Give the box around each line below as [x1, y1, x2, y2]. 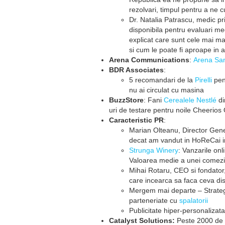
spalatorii [179, 196, 208, 204]
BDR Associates [109, 66, 164, 74]
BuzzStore [109, 96, 144, 104]
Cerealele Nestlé [164, 96, 216, 104]
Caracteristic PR [109, 116, 164, 124]
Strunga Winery [129, 146, 178, 154]
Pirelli [195, 76, 212, 84]
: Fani [144, 96, 164, 104]
